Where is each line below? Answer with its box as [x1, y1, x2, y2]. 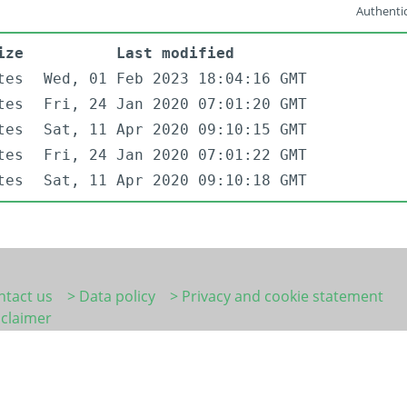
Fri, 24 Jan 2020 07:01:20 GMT [44, 95, 307, 114]
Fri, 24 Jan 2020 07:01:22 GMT [44, 146, 307, 164]
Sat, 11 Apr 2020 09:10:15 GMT [44, 121, 307, 139]
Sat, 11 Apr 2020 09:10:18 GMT [44, 172, 307, 190]
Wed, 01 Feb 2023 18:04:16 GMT [44, 70, 307, 88]
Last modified [116, 45, 234, 63]
